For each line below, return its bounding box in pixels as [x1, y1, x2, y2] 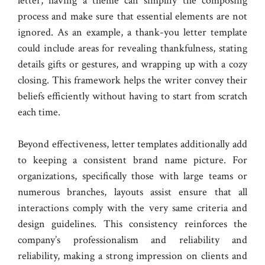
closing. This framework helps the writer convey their [18, 73, 247, 88]
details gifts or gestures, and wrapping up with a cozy [18, 57, 247, 72]
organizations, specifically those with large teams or [18, 169, 247, 183]
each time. [18, 105, 60, 119]
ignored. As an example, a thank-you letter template [18, 25, 247, 40]
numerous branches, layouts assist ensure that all [18, 185, 247, 199]
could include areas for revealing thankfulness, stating [18, 41, 247, 56]
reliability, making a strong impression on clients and [18, 249, 247, 263]
